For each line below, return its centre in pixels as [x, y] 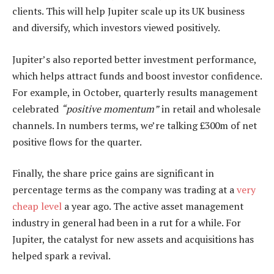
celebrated [37, 109]
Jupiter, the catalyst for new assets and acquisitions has [133, 239]
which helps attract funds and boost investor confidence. [137, 76]
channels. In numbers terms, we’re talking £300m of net [135, 125]
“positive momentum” [110, 109]
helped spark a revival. [61, 256]
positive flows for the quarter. [77, 142]
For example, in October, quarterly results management [135, 92]
